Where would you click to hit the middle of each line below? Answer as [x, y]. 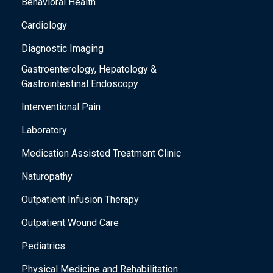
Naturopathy [47, 177]
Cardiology [44, 26]
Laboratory [44, 130]
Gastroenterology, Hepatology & [89, 69]
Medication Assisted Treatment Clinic [101, 154]
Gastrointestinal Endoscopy [80, 84]
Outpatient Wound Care [70, 223]
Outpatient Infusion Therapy [80, 200]
